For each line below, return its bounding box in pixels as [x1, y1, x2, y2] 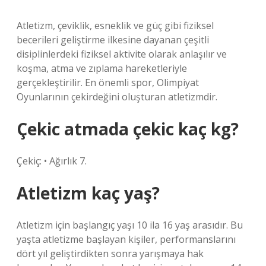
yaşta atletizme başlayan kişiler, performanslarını [17, 233, 236, 246]
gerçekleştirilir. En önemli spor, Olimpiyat [17, 76, 199, 89]
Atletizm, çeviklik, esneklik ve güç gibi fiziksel [17, 19, 214, 32]
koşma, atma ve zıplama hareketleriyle [17, 62, 187, 75]
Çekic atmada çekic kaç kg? [17, 118, 239, 140]
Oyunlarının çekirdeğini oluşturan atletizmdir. [17, 90, 217, 103]
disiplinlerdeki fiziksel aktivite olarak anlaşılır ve [17, 47, 227, 61]
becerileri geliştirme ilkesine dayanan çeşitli [17, 33, 209, 46]
